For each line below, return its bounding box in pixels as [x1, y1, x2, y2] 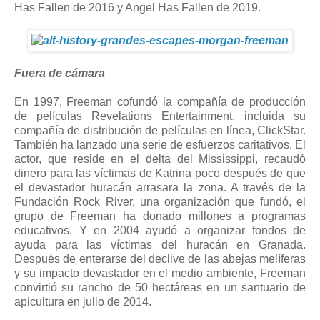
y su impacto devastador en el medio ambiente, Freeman [14, 267, 306, 280]
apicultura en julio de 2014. [14, 296, 151, 309]
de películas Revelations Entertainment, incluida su [14, 110, 306, 123]
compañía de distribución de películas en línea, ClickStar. [14, 124, 306, 137]
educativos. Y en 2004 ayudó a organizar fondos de [14, 224, 306, 237]
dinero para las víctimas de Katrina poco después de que [14, 167, 306, 180]
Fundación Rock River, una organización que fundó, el [14, 196, 306, 209]
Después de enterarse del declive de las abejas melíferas [14, 253, 306, 266]
